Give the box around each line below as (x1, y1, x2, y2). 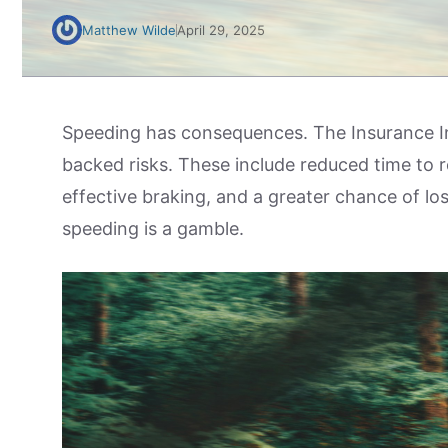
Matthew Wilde (82, 22, 176, 38)
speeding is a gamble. (62, 218, 244, 239)
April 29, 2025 (177, 22, 265, 38)
